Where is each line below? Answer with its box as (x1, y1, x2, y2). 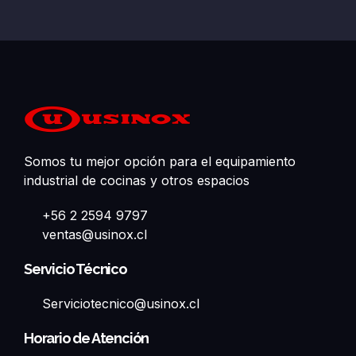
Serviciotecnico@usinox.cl (41, 296, 199, 312)
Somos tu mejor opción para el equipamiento (24, 153, 296, 170)
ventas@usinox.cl (41, 226, 147, 243)
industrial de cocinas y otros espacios (24, 172, 250, 189)
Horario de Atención (24, 330, 149, 347)
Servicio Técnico (24, 261, 127, 278)
